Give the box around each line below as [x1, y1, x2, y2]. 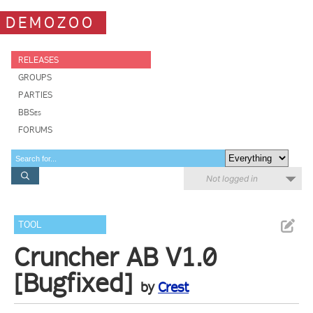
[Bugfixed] [14, 268, 133, 298]
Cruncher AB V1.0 [14, 242, 217, 272]
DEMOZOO [6, 13, 95, 32]
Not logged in [206, 173, 258, 184]
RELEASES [18, 54, 59, 65]
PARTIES [18, 89, 52, 100]
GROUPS [18, 72, 52, 82]
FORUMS [18, 124, 52, 135]
